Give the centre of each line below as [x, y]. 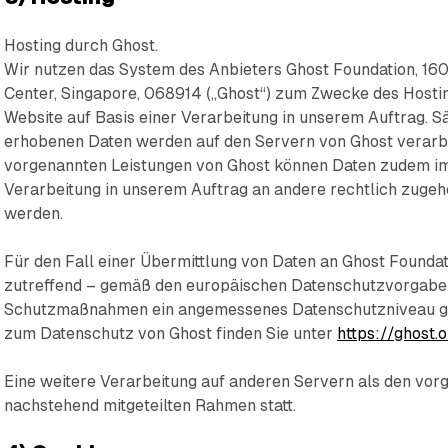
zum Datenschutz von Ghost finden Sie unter [171, 333]
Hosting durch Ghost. [81, 45]
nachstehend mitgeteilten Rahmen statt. [150, 405]
